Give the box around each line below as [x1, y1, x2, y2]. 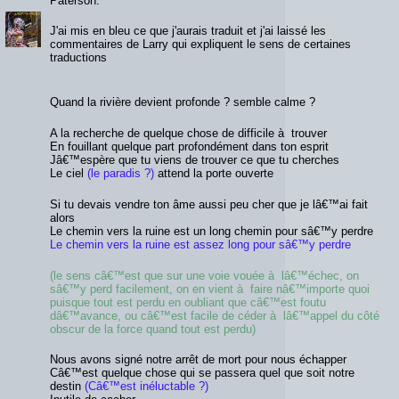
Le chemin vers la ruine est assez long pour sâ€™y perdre [50, 237, 351, 251]
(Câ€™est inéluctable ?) [85, 379, 208, 394]
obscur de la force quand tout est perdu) [50, 322, 256, 336]
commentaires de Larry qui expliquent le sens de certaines [50, 37, 351, 52]
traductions [50, 51, 107, 65]
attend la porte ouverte [154, 167, 273, 181]
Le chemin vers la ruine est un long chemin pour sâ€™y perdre [50, 224, 377, 238]
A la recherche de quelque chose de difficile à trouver [50, 126, 327, 141]
